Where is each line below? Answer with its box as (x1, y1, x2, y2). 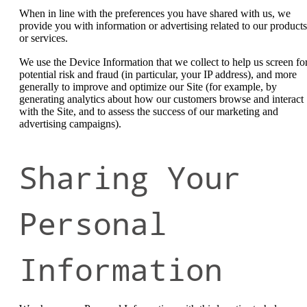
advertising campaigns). (19, 118, 121, 130)
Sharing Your (19, 157, 241, 198)
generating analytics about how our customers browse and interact (19, 93, 304, 106)
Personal (19, 203, 167, 244)
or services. (19, 32, 68, 44)
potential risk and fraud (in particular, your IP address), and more (19, 69, 297, 81)
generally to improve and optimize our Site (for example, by (19, 81, 277, 93)
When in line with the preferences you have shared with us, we (19, 7, 291, 19)
